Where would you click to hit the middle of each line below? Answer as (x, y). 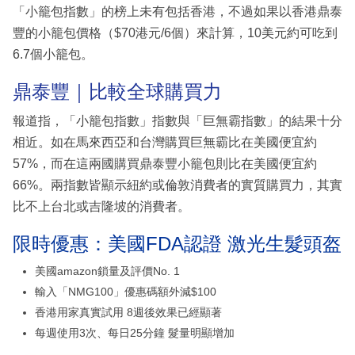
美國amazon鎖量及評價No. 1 (107, 271)
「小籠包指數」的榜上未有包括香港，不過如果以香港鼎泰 (177, 11)
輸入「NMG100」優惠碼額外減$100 (126, 292)
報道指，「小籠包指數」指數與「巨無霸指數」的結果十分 (177, 121)
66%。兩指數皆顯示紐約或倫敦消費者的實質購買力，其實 (177, 185)
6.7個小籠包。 (53, 54)
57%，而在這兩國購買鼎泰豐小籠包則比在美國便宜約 (165, 164)
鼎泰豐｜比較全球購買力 (117, 91)
